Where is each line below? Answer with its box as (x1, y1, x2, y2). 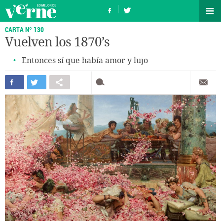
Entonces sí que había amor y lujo (22, 56, 148, 65)
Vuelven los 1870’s (5, 35, 110, 50)
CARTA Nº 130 (5, 25, 44, 34)
